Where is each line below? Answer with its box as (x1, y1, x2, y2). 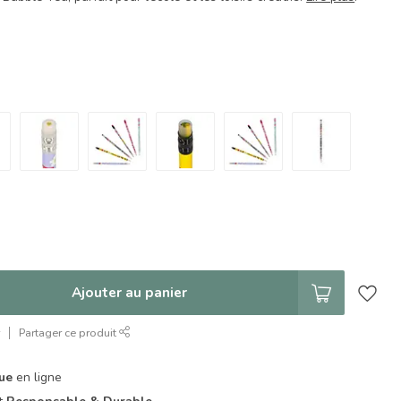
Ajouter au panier (71, 283, 187, 302)
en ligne (13, 369, 63, 386)
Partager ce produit (19, 325, 120, 340)
